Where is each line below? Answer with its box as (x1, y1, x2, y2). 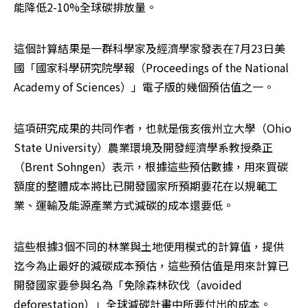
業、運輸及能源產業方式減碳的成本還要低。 (14, 197, 236, 214)
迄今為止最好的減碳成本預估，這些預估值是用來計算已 (14, 257, 289, 274)
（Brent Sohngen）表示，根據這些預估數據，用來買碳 (14, 158, 288, 175)
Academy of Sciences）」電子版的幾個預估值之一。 (14, 78, 277, 96)
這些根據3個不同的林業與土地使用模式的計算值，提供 (14, 238, 284, 255)
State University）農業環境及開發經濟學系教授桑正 (14, 139, 273, 156)
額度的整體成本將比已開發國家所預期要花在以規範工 (14, 177, 278, 195)
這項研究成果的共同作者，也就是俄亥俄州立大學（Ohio (14, 120, 291, 137)
